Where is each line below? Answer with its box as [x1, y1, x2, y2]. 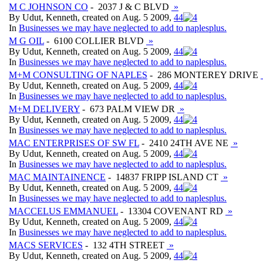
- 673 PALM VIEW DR [80, 103, 177, 114]
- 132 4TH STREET [83, 240, 167, 250]
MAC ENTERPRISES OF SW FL [9, 137, 139, 148]
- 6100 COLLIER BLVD [44, 35, 146, 46]
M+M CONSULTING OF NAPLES [9, 69, 147, 80]
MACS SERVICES [9, 240, 83, 250]
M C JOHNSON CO [9, 1, 88, 12]
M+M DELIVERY [9, 103, 80, 114]
